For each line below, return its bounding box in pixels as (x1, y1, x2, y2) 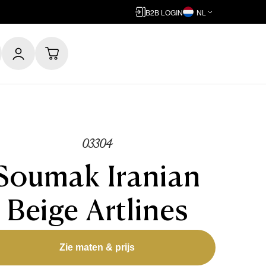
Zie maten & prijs (59, 242, 135, 252)
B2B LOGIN (145, 7, 183, 17)
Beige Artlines (6, 198, 188, 227)
